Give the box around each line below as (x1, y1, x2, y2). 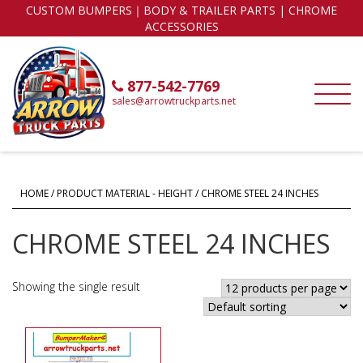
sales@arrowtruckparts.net (112, 94, 236, 109)
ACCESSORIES (144, 19, 219, 34)
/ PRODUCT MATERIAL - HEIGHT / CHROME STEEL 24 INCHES (49, 186, 318, 200)
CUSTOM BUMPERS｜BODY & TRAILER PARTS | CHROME (26, 2, 337, 18)
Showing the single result (12, 278, 140, 294)
